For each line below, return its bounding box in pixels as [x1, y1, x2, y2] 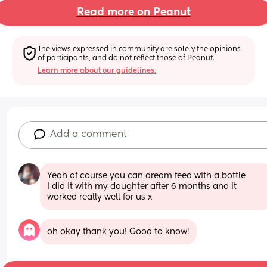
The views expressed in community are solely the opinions [38, 45, 241, 53]
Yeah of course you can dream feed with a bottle [47, 171, 246, 180]
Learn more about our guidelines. [38, 67, 157, 74]
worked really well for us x [47, 193, 153, 201]
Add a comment [50, 129, 128, 139]
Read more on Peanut [76, 7, 191, 18]
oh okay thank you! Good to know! [47, 227, 190, 236]
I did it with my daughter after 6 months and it [47, 182, 237, 191]
